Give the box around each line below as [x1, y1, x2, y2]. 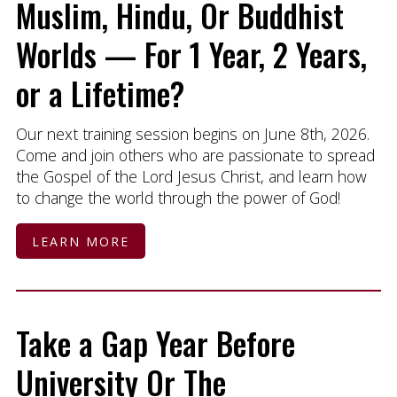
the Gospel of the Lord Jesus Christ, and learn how [15, 165, 367, 187]
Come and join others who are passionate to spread [15, 144, 375, 166]
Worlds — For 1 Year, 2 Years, [15, 30, 367, 77]
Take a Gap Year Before [15, 319, 295, 366]
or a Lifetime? [15, 69, 184, 116]
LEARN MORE [31, 232, 129, 250]
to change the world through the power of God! [15, 186, 340, 208]
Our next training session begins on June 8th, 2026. [15, 122, 370, 144]
